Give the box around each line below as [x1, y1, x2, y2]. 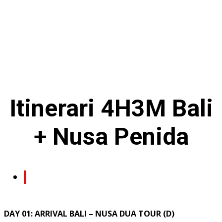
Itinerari [9, 94, 101, 123]
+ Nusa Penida [33, 122, 189, 151]
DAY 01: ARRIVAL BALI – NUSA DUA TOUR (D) [4, 208, 174, 220]
